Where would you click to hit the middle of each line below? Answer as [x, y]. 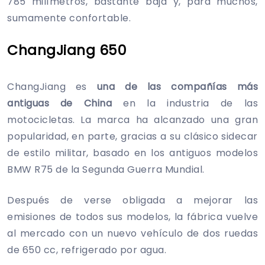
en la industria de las [185, 103]
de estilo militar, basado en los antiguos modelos [132, 153]
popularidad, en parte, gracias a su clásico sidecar [132, 136]
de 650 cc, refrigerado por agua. [87, 250]
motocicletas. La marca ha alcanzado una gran [132, 119]
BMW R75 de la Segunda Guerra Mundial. [106, 169]
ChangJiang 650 [67, 50]
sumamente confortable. [69, 18]
